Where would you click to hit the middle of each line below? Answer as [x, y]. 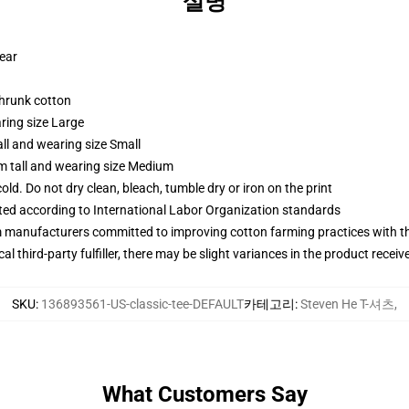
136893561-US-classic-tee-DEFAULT [142, 304]
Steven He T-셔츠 [347, 304]
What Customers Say [204, 394]
